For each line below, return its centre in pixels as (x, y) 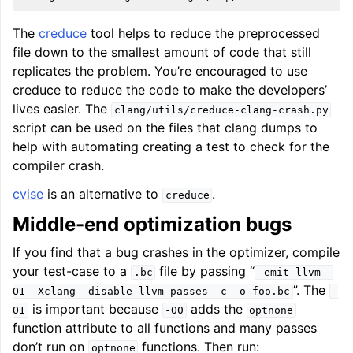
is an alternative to (103, 194)
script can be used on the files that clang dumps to (165, 128)
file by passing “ (205, 271)
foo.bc (271, 291)
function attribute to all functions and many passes (165, 328)
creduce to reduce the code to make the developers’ (170, 90)
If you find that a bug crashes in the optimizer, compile (176, 252)
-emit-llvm (289, 272)
